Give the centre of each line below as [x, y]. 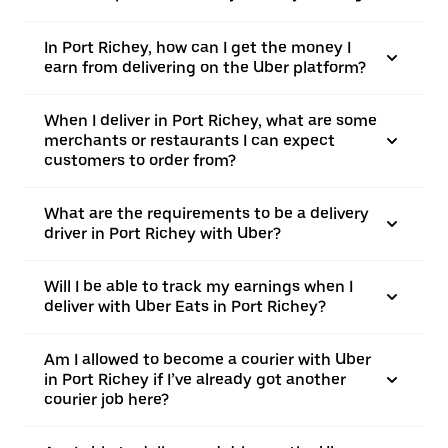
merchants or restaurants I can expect [189, 140]
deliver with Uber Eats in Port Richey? [185, 306]
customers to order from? [140, 160]
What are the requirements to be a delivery [206, 213]
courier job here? [106, 399]
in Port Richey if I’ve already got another [195, 379]
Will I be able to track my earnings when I [198, 286]
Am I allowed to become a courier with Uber [207, 359]
